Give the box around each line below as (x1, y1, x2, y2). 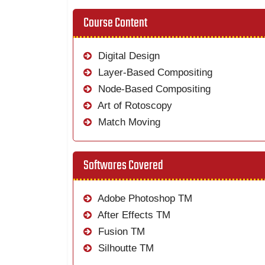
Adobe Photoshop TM (95, 193, 193, 204)
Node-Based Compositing (95, 83, 211, 95)
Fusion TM (95, 226, 146, 237)
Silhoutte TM (95, 243, 154, 254)
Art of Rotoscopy (95, 100, 173, 111)
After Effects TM (95, 209, 171, 221)
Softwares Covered (83, 155, 164, 176)
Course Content (83, 12, 148, 33)
